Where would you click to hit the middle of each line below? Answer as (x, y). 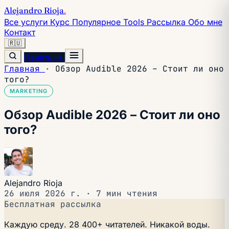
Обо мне (205, 22)
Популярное (98, 22)
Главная (25, 69)
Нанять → (44, 57)
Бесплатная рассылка (53, 204)
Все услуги (27, 22)
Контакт (20, 32)
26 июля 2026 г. (45, 193)
